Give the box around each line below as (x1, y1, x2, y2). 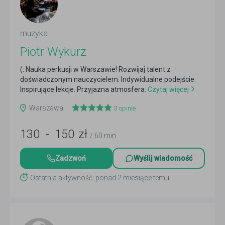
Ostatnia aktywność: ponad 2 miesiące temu (30, 174, 169, 182)
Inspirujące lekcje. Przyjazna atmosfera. (20, 85, 146, 93)
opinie (118, 104, 136, 112)
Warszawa (29, 104, 65, 112)
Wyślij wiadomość (134, 154, 192, 162)
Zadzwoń (55, 154, 86, 162)
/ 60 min (90, 132, 116, 140)
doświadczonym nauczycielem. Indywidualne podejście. (20, 75, 196, 83)
